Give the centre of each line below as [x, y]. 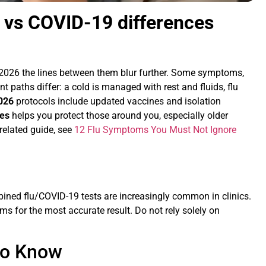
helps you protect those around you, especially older [119, 116]
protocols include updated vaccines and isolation [118, 102]
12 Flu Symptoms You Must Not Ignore [156, 130]
